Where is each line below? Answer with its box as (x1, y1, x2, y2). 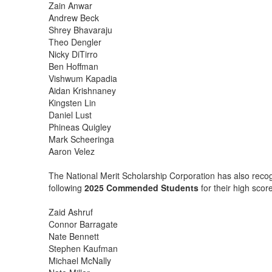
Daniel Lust (48, 109, 92, 121)
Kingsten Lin (48, 97, 96, 109)
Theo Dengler (48, 36, 101, 48)
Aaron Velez (48, 145, 95, 157)
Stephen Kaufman (48, 242, 118, 254)
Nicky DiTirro (48, 48, 98, 60)
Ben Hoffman (48, 60, 98, 72)
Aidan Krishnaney (48, 84, 116, 97)
